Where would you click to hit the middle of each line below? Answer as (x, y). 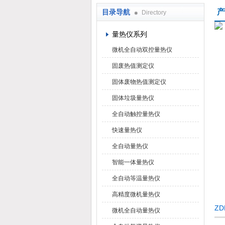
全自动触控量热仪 (136, 114)
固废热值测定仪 (133, 66)
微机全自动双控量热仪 (142, 50)
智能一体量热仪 (133, 162)
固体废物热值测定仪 (139, 82)
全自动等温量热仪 (136, 178)
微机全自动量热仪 (136, 210)
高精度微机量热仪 (136, 194)
